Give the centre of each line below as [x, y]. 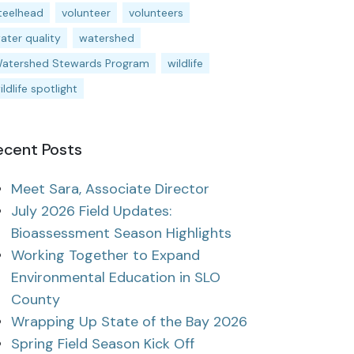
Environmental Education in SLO [116, 277]
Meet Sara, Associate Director [110, 189]
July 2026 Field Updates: [91, 211]
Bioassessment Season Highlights [121, 233]
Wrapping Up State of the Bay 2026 [129, 322]
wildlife [185, 63]
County [36, 299]
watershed [107, 38]
